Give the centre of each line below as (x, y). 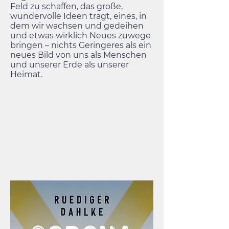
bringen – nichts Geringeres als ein (81, 45)
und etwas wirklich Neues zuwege (81, 36)
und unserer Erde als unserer (70, 65)
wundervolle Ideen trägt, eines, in (78, 16)
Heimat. (26, 74)
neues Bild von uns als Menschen (78, 55)
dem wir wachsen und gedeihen (77, 26)
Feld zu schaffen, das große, (66, 6)
